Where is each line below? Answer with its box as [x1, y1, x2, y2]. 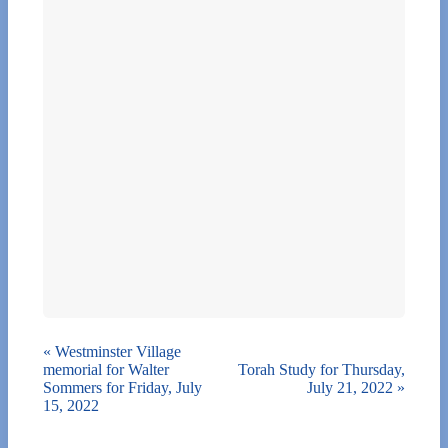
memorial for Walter [43, 360, 169, 378]
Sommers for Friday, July [43, 378, 202, 396]
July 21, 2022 [307, 378, 397, 396]
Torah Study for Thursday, [238, 360, 405, 378]
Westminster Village [51, 342, 181, 360]
